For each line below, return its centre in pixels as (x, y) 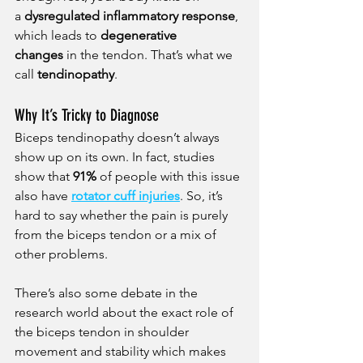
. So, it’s (203, 196)
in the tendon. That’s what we (149, 55)
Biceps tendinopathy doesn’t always (119, 138)
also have (43, 196)
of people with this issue (170, 177)
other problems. (61, 254)
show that (44, 177)
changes (39, 55)
